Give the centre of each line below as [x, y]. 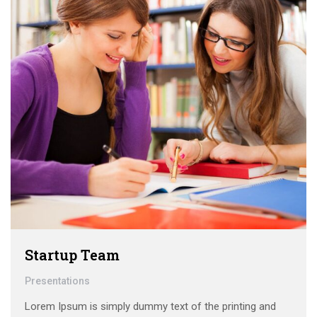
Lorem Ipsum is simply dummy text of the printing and [150, 307]
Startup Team [72, 255]
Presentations [57, 281]
